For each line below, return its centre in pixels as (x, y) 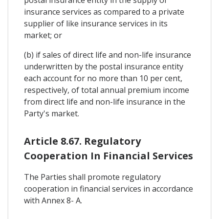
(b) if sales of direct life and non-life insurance (108, 55)
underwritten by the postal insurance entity (104, 67)
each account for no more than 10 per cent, (103, 78)
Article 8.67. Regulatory (82, 141)
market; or (43, 35)
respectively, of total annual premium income (107, 90)
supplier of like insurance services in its (96, 24)
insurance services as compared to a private (104, 12)
